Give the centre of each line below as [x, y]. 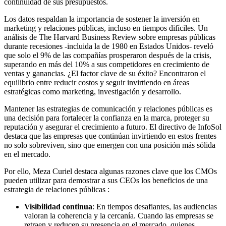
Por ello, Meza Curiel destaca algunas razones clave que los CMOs [110, 171]
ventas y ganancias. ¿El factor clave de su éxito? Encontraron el [105, 73]
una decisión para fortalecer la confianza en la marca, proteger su [107, 118]
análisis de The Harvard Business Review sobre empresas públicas [110, 37]
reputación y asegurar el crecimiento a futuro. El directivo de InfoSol [113, 127]
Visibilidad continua [58, 206]
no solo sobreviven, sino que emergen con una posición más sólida [110, 145]
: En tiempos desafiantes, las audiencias [155, 206]
